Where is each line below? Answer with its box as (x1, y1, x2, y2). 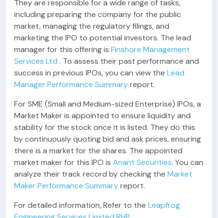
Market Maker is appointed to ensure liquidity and (14, 110, 191, 121)
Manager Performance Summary (14, 79, 128, 90)
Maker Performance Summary (14, 180, 118, 191)
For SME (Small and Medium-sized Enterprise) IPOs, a (14, 98, 201, 109)
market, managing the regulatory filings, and (14, 20, 169, 31)
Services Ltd (14, 55, 57, 66)
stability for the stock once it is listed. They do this (14, 122, 195, 132)
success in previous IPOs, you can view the (14, 67, 167, 78)
